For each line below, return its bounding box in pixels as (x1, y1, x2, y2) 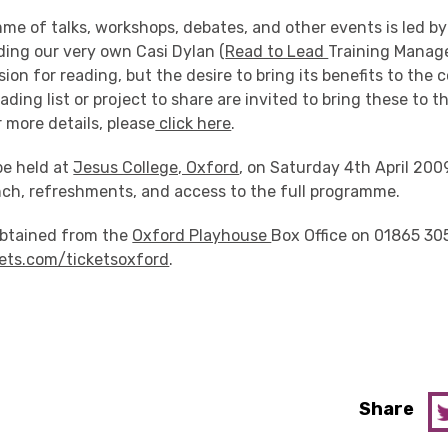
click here (155, 114, 232, 133)
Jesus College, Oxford (73, 158, 240, 177)
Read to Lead (225, 42, 329, 61)
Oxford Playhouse (132, 226, 272, 245)
